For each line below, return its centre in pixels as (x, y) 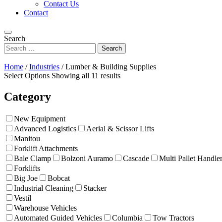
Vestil (23, 198)
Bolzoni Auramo (87, 159)
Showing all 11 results (86, 76)
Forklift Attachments (46, 149)
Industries (44, 67)
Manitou (27, 139)
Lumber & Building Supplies (111, 67)
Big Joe (26, 178)
